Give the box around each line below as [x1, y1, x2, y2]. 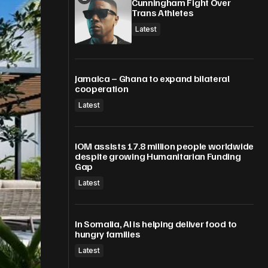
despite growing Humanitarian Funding [75, 150, 241, 162]
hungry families [75, 228, 141, 240]
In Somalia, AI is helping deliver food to [75, 218, 237, 230]
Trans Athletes [132, 7, 194, 19]
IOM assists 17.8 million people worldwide [75, 140, 254, 152]
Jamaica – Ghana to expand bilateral [75, 72, 230, 84]
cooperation [75, 83, 129, 95]
